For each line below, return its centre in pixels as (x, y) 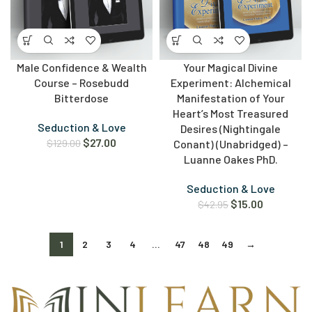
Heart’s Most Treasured (231, 113)
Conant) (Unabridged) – (231, 143)
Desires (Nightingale (231, 128)
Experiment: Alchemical (231, 82)
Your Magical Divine (231, 67)
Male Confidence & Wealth (81, 67)
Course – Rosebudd (81, 82)
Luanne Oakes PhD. (231, 159)
